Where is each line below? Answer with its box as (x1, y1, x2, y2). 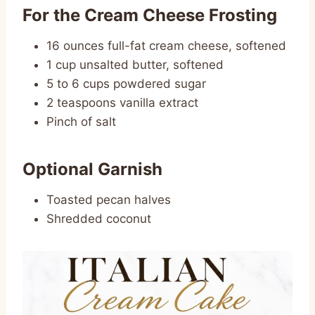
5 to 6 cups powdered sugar (46, 76, 206, 91)
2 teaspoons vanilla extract (46, 95, 198, 110)
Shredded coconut (46, 211, 151, 226)
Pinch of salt (46, 114, 116, 129)
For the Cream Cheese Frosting (22, 4, 277, 25)
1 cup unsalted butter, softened (46, 57, 224, 72)
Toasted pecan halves (46, 192, 171, 207)
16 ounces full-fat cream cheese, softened (46, 38, 286, 53)
